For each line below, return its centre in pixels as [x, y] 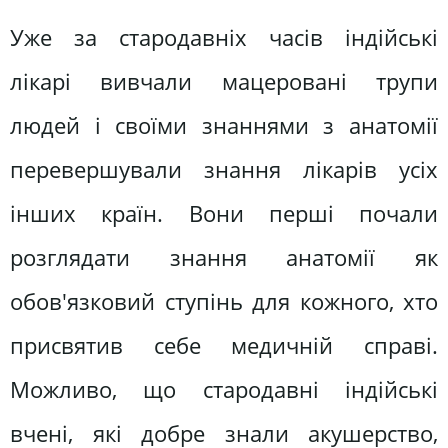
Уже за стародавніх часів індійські [224, 37]
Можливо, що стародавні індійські [224, 389]
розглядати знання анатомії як [224, 257]
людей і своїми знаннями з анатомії [224, 125]
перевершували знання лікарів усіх [224, 169]
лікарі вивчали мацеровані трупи [224, 81]
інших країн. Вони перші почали [224, 213]
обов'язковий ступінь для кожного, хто [224, 301]
